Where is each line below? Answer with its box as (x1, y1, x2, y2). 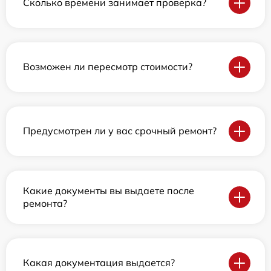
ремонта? (23, 197, 67, 209)
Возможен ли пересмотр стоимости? (23, 60, 192, 73)
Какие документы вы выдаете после (23, 184, 194, 197)
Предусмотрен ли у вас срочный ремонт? (23, 125, 217, 137)
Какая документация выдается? (23, 256, 175, 269)
